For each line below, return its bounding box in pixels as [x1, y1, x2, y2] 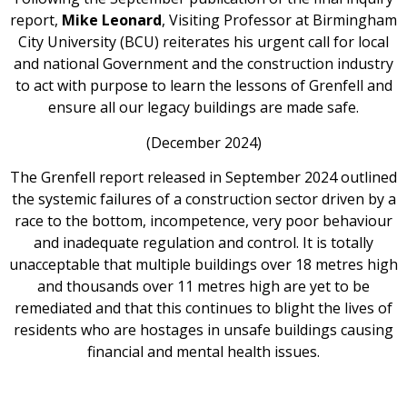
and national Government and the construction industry [14, 54, 393, 74]
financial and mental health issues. [87, 341, 320, 362]
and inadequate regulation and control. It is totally [34, 232, 373, 253]
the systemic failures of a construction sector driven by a [11, 188, 396, 209]
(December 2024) [145, 132, 262, 153]
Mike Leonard [62, 10, 162, 31]
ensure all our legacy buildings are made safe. [48, 97, 359, 118]
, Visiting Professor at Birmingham [162, 10, 397, 31]
